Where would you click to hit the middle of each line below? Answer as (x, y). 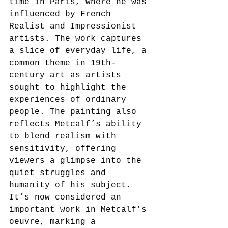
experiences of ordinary (70, 99)
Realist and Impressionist (75, 26)
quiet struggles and (60, 173)
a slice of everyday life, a (80, 51)
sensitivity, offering (65, 148)
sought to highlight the (70, 87)
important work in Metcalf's (80, 209)
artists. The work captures (78, 38)
